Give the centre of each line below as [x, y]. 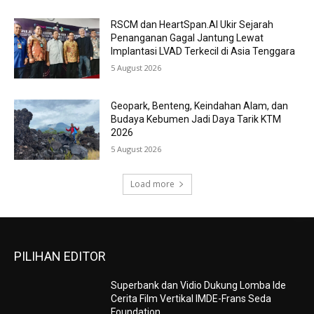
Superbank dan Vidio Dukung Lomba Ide [199, 285]
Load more [152, 184]
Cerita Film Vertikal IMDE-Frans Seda [191, 298]
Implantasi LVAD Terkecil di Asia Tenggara [203, 52]
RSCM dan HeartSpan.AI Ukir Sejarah [192, 25]
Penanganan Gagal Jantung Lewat [187, 38]
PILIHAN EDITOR [60, 256]
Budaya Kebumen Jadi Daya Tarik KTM [196, 120]
